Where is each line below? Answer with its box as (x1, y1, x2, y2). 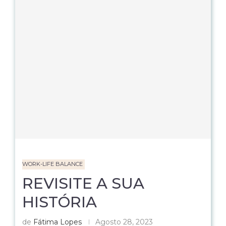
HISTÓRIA (22, 193, 97, 211)
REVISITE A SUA (22, 174, 144, 193)
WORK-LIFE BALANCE (22, 160, 83, 167)
